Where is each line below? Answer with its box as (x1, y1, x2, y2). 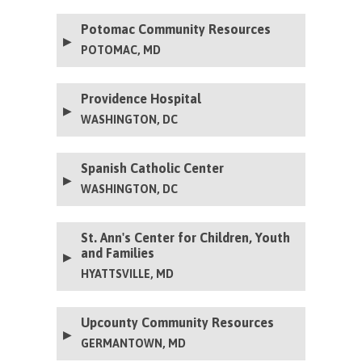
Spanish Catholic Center (81, 160, 225, 175)
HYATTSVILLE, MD (81, 267, 175, 280)
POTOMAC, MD (81, 43, 162, 57)
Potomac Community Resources (81, 21, 271, 36)
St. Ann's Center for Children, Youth (81, 229, 291, 245)
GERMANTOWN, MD (81, 336, 187, 350)
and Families (81, 245, 155, 260)
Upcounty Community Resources (81, 314, 275, 330)
